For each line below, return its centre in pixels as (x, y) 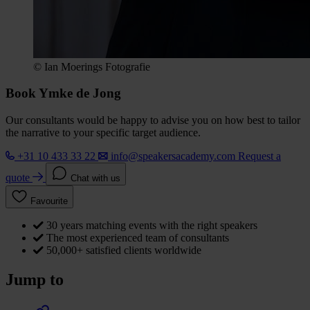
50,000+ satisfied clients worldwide (124, 250)
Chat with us (95, 179)
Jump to (35, 280)
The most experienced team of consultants (138, 238)
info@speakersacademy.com (173, 156)
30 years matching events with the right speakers (152, 226)
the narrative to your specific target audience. (103, 133)
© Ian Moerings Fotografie (92, 66)
